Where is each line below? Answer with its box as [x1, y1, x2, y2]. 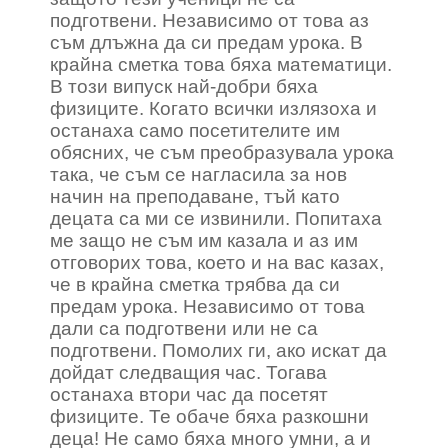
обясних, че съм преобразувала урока [50, 142, 394, 163]
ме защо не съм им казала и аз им [50, 230, 358, 251]
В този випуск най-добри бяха [50, 76, 318, 97]
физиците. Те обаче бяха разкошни [50, 406, 369, 427]
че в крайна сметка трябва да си [50, 274, 340, 295]
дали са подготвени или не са [50, 318, 318, 339]
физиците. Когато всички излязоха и [50, 98, 377, 119]
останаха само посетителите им [50, 120, 340, 141]
